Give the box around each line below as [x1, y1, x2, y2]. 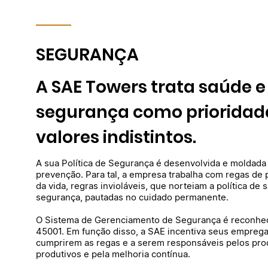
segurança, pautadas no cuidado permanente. [36, 191, 229, 203]
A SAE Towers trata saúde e [36, 75, 266, 99]
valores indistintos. [36, 126, 196, 150]
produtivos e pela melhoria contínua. [36, 248, 190, 260]
